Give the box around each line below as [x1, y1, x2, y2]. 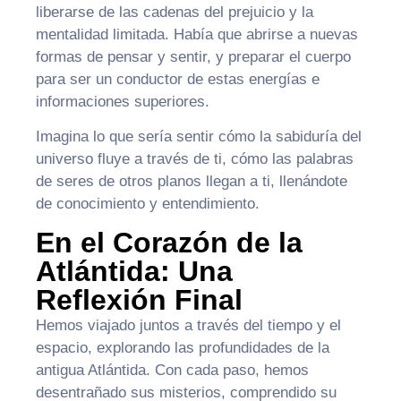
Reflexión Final [36, 283, 243, 316]
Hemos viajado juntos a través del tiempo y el [36, 316, 341, 334]
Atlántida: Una [36, 254, 233, 287]
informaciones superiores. [36, 92, 209, 110]
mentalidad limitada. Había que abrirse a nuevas [36, 25, 358, 43]
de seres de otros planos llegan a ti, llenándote [36, 173, 347, 191]
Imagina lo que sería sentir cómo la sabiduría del [36, 128, 362, 146]
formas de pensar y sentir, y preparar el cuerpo [36, 47, 351, 65]
